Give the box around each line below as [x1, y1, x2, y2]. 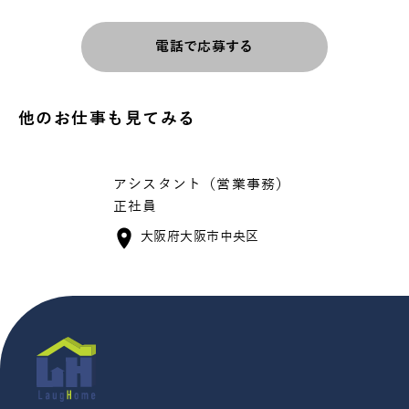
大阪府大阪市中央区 [141, 230, 259, 245]
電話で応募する [155, 39, 254, 55]
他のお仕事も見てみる [18, 110, 196, 129]
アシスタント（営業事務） [113, 177, 291, 193]
